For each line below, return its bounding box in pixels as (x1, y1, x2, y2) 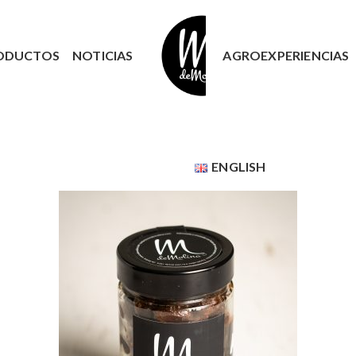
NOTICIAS (72, 48, 133, 63)
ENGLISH (211, 159, 266, 174)
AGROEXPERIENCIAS (222, 48, 350, 63)
